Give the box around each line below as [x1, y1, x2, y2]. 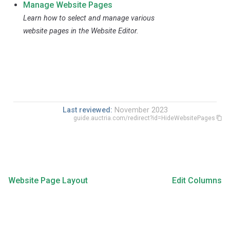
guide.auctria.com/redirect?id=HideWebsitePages [73, 114, 217, 122]
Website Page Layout [8, 176, 88, 186]
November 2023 [114, 106, 168, 115]
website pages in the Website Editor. [23, 26, 139, 35]
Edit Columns [172, 176, 222, 186]
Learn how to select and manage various [23, 13, 155, 23]
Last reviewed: [62, 106, 114, 115]
